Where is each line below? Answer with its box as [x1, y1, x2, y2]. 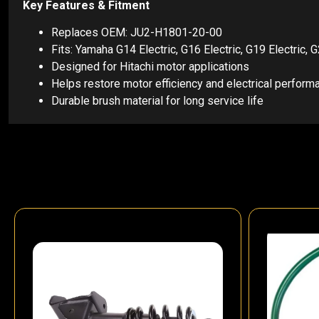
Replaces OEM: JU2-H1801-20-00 [51, 26, 222, 40]
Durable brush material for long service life [51, 94, 263, 108]
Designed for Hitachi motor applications [51, 60, 249, 74]
